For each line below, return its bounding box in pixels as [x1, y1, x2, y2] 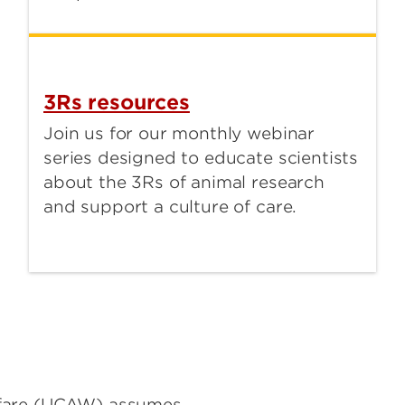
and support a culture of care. [43, 197, 297, 217]
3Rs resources [43, 90, 190, 115]
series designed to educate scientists [43, 148, 359, 168]
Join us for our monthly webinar [43, 124, 316, 144]
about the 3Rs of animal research [43, 173, 325, 193]
